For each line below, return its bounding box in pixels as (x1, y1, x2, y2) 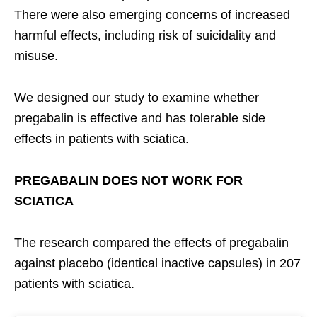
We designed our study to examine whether (14, 90, 259, 105)
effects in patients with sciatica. (14, 131, 189, 146)
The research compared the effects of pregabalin (14, 235, 289, 250)
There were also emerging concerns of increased (14, 7, 290, 22)
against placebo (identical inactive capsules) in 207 (14, 255, 301, 270)
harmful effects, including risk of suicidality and (14, 28, 276, 42)
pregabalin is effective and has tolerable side (14, 110, 265, 125)
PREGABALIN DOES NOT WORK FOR (14, 173, 243, 188)
